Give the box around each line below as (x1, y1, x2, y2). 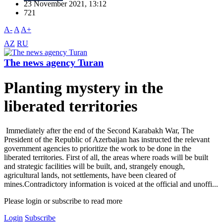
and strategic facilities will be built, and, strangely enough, (4, 162, 185, 170)
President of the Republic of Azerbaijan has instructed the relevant (4, 135, 210, 144)
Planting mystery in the (4, 79, 163, 97)
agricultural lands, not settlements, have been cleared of (4, 170, 176, 179)
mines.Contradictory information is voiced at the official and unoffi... (4, 179, 218, 188)
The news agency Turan (4, 57, 104, 68)
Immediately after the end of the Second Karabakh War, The (4, 126, 194, 135)
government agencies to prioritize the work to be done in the (4, 144, 191, 153)
